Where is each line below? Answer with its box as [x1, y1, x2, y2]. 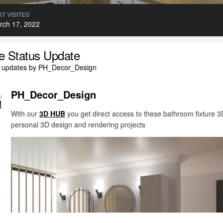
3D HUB [39, 109, 65, 118]
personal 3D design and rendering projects [11, 119, 145, 129]
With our [11, 109, 39, 118]
